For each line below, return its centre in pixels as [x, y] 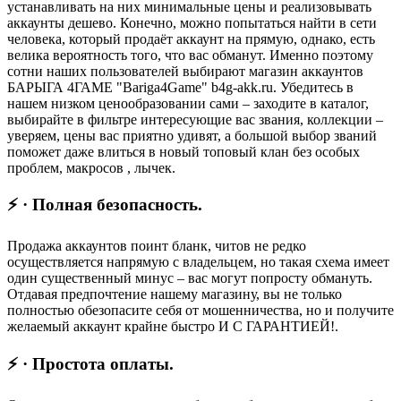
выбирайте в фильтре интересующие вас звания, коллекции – [195, 119]
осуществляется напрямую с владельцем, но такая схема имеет [198, 262]
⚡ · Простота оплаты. [90, 363]
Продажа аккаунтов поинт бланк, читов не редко [157, 246]
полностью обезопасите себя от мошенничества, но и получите [200, 311]
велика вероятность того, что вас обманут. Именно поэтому [190, 55]
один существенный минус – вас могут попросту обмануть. [190, 278]
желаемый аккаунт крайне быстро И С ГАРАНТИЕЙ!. [173, 327]
